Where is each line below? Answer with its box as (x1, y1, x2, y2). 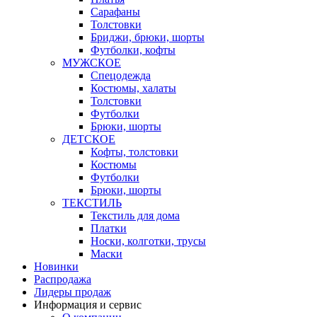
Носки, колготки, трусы (91, 235, 206, 247)
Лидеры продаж (34, 286, 111, 298)
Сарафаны (91, 6, 140, 18)
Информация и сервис (34, 299, 142, 311)
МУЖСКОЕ (62, 57, 121, 69)
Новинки (34, 260, 79, 272)
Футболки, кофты (91, 44, 175, 56)
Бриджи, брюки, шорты (91, 31, 204, 43)
